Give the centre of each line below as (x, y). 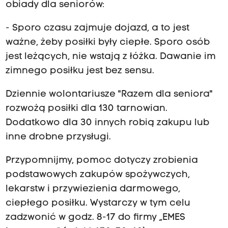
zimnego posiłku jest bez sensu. (80, 71)
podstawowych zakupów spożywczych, (97, 175)
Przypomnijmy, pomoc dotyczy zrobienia (102, 161)
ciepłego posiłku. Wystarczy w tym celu (98, 204)
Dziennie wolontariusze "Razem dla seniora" (109, 95)
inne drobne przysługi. (58, 137)
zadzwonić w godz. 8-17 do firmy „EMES (95, 218)
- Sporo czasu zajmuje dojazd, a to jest (97, 28)
